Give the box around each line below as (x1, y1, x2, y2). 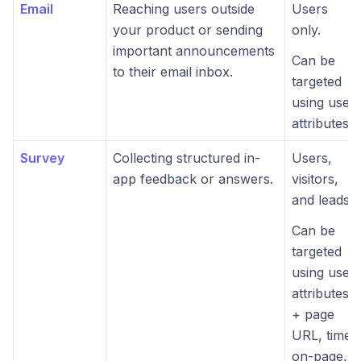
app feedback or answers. (113, 171, 273, 187)
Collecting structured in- (113, 150, 260, 166)
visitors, (292, 171, 338, 187)
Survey (20, 150, 64, 166)
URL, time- (292, 327, 357, 343)
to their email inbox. (113, 64, 233, 80)
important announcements (113, 43, 275, 59)
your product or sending (113, 22, 263, 38)
